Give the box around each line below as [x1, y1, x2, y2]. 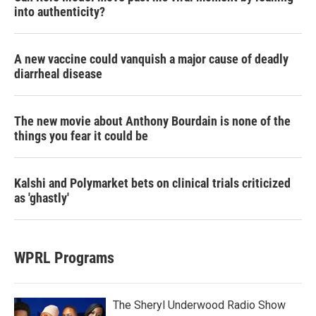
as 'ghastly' [14, 190, 69, 205]
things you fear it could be [14, 128, 148, 143]
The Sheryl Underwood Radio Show [113, 298, 286, 312]
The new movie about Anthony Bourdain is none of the [14, 114, 291, 128]
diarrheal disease [14, 66, 102, 81]
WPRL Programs [14, 249, 114, 267]
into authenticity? [14, 4, 105, 19]
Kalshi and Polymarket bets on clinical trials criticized [14, 176, 291, 190]
